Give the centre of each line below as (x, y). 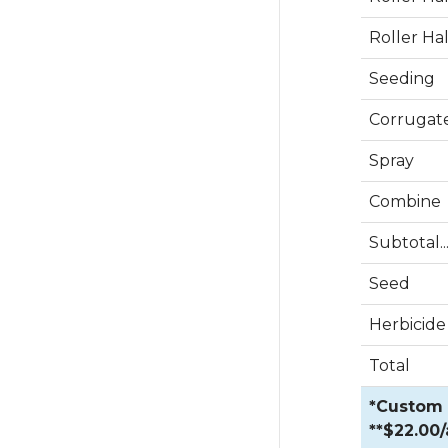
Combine (405, 201)
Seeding (402, 78)
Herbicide (407, 324)
